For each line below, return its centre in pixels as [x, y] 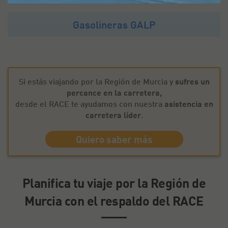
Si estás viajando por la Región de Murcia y [97, 81]
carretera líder [113, 115]
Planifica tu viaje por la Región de [114, 183]
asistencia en [189, 104]
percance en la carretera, [114, 92]
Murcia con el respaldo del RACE [114, 201]
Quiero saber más [114, 139]
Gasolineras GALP [114, 24]
